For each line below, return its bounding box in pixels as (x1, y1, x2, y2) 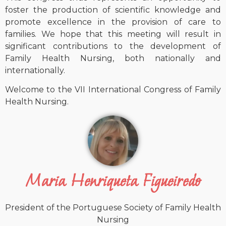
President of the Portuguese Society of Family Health (5, 203, 221, 213)
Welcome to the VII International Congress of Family (5, 85, 221, 95)
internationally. (5, 66, 65, 76)
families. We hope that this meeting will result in (5, 29, 221, 39)
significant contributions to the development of (5, 41, 221, 51)
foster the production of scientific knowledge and (5, 5, 221, 15)
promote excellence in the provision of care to (5, 17, 221, 27)
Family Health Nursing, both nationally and (5, 53, 221, 64)
